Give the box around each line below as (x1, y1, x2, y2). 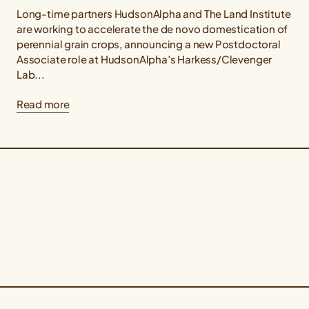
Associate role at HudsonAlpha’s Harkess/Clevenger (17, 52, 272, 66)
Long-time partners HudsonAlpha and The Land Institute (17, 7, 291, 21)
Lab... (17, 68, 45, 81)
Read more (17, 97, 70, 111)
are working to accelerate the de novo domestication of (17, 22, 288, 36)
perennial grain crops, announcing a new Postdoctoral (17, 37, 281, 51)
